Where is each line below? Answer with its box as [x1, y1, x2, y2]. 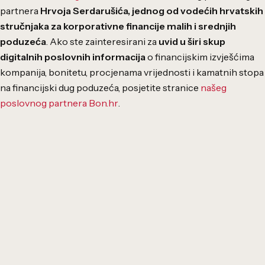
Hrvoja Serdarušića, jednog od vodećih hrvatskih [40, 4, 263, 17]
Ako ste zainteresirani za [50, 35, 159, 47]
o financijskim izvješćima [146, 50, 254, 63]
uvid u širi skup [159, 35, 225, 47]
